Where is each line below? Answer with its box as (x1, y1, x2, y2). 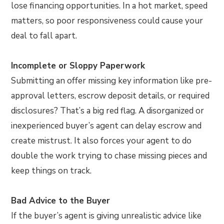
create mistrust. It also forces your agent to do (11, 134, 192, 146)
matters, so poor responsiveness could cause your (11, 14, 203, 26)
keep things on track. (11, 164, 92, 176)
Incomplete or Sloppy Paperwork (11, 59, 145, 71)
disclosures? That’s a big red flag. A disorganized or (11, 104, 204, 116)
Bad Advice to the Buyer (11, 194, 110, 206)
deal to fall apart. (11, 29, 77, 41)
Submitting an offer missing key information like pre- (11, 74, 212, 86)
